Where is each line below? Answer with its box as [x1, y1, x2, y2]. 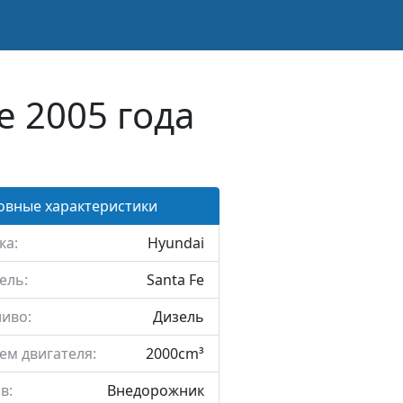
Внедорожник [106, 381, 204, 400]
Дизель [152, 307, 204, 327]
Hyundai [147, 233, 204, 253]
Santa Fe [146, 270, 204, 290]
